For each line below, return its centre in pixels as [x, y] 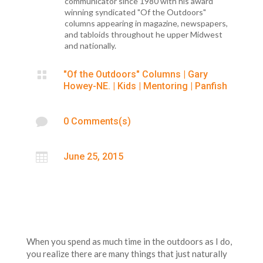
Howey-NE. [87, 86]
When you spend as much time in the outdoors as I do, [129, 241]
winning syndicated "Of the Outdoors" [135, 12]
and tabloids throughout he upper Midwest [143, 34]
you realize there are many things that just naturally [127, 253]
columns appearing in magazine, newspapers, [146, 23]
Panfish [211, 86]
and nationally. [90, 45]
